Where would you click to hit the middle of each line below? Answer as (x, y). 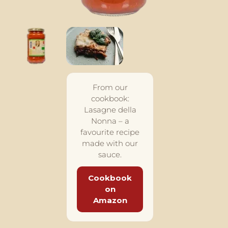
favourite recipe (110, 132)
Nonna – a (110, 121)
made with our (110, 144)
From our (110, 88)
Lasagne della (110, 110)
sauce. (110, 155)
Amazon (110, 201)
